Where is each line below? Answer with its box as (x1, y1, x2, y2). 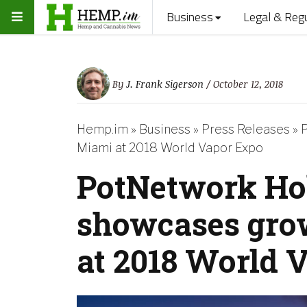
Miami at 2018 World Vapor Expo (77, 140, 263, 155)
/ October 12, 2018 (206, 77, 283, 90)
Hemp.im (77, 122, 128, 136)
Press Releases (201, 122, 290, 136)
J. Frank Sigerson (126, 77, 204, 90)
